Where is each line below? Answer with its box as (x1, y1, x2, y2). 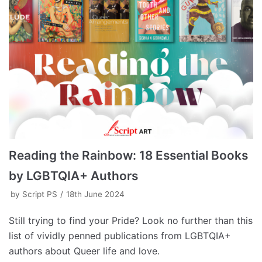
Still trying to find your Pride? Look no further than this (9, 215, 253, 227)
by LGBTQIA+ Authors (9, 168, 138, 184)
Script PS (22, 189, 57, 199)
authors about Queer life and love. (9, 245, 160, 257)
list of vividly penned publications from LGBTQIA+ (9, 230, 231, 242)
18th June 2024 (66, 189, 125, 199)
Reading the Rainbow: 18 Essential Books (9, 148, 248, 163)
